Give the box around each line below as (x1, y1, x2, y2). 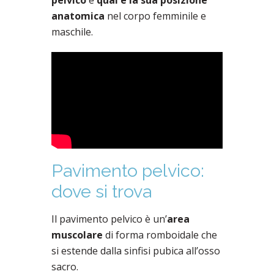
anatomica (51, 9, 105, 23)
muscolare (51, 228, 105, 242)
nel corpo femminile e (105, 9, 206, 23)
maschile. (51, 24, 93, 39)
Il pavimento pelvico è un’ (51, 212, 167, 226)
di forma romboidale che (105, 228, 217, 242)
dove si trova (51, 181, 152, 202)
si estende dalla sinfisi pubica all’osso (51, 243, 220, 257)
